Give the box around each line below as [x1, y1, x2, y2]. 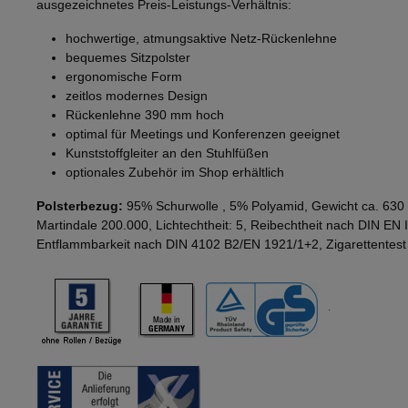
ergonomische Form [66, 69, 182, 85]
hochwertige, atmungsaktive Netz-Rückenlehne [66, 31, 337, 46]
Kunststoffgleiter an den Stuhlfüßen [66, 146, 269, 161]
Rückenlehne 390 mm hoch [66, 107, 224, 123]
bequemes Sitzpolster [66, 50, 190, 66]
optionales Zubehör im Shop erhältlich [66, 165, 284, 180]
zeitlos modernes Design [66, 88, 208, 104]
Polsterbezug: [36, 199, 123, 214]
